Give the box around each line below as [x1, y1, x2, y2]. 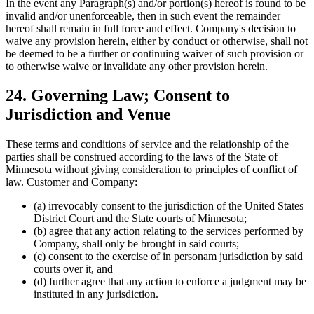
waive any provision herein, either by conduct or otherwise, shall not [6, 34, 308, 47]
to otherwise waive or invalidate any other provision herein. [6, 60, 268, 72]
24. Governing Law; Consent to [6, 86, 230, 105]
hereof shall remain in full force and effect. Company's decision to [6, 22, 296, 34]
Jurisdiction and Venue [6, 105, 171, 124]
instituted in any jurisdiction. [34, 288, 158, 301]
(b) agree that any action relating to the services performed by [34, 225, 303, 238]
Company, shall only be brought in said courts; [34, 238, 239, 250]
